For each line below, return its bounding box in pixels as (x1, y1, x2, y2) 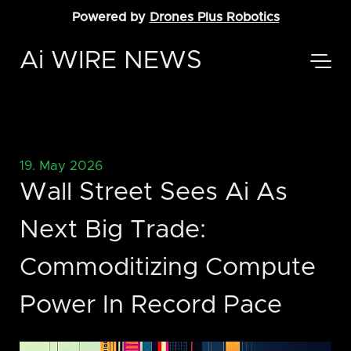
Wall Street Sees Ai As (20, 180, 288, 206)
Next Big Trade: (20, 218, 206, 244)
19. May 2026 (20, 160, 103, 172)
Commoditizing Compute (20, 255, 316, 281)
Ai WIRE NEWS (20, 49, 202, 74)
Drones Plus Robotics (149, 11, 280, 24)
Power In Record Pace (20, 293, 282, 319)
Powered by (71, 11, 150, 24)
